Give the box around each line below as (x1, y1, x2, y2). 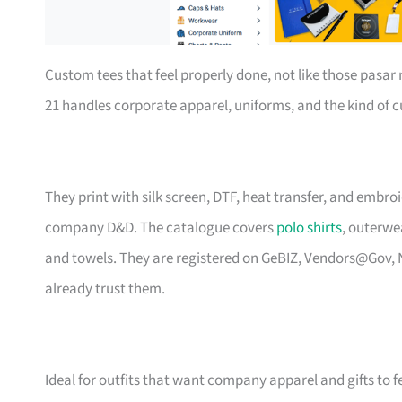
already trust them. (45, 278, 165, 301)
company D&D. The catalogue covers (45, 217, 276, 240)
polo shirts (276, 217, 342, 240)
